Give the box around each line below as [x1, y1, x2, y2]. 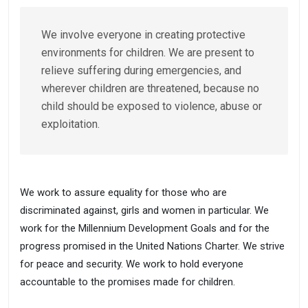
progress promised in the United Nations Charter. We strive [20, 240, 285, 252]
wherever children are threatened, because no [41, 82, 259, 95]
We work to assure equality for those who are [20, 186, 227, 199]
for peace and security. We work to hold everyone [20, 258, 243, 270]
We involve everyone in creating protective [41, 28, 245, 41]
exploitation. [41, 118, 100, 131]
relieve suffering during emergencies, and [41, 64, 241, 77]
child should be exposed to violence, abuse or [41, 100, 262, 113]
